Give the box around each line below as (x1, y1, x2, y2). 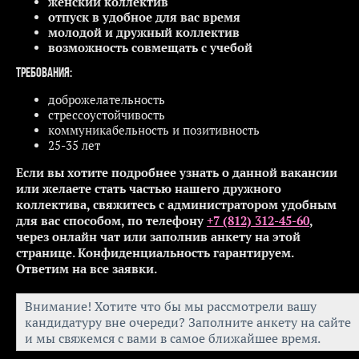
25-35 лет (48, 137, 100, 153)
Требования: (16, 67, 72, 81)
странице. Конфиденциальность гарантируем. (16, 244, 293, 260)
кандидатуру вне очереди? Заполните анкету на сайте (25, 313, 351, 330)
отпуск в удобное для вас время (48, 9, 240, 25)
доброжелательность (48, 91, 165, 107)
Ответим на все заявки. (16, 260, 159, 276)
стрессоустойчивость (48, 107, 165, 123)
